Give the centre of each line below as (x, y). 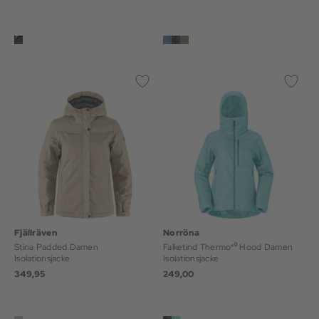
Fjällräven (36, 233)
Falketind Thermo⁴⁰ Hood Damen (228, 247)
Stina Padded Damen (57, 247)
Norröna (181, 233)
